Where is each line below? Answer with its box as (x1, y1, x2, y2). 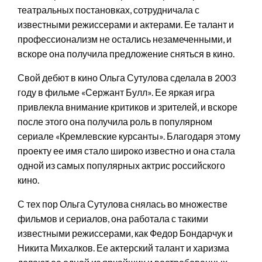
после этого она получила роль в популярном (18, 115, 212, 127)
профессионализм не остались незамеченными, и (18, 33, 232, 44)
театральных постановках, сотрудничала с (18, 4, 199, 15)
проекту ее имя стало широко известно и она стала (18, 144, 235, 156)
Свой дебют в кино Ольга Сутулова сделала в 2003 (18, 71, 236, 83)
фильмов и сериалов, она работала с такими (18, 212, 208, 224)
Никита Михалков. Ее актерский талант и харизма (18, 242, 229, 253)
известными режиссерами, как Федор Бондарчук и (18, 227, 233, 239)
